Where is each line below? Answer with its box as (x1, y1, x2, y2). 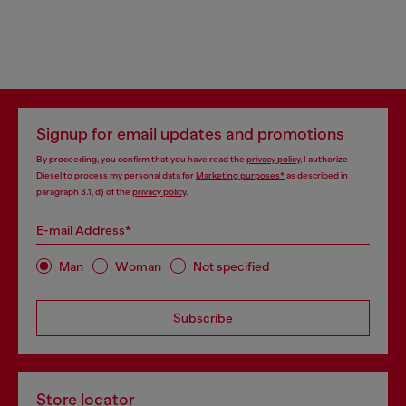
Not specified (193, 258, 270, 274)
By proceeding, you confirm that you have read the (36, 154, 246, 165)
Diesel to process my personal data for (36, 170, 196, 181)
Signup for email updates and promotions (36, 125, 344, 144)
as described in (285, 170, 348, 181)
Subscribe (173, 311, 233, 326)
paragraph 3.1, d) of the (36, 187, 132, 198)
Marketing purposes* (196, 170, 285, 181)
